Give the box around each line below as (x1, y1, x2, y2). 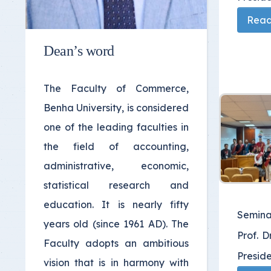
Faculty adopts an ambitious (44, 237, 189, 250)
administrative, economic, (44, 160, 189, 172)
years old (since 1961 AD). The (44, 218, 189, 230)
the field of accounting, (44, 140, 189, 153)
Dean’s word (44, 43, 114, 59)
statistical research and (44, 179, 189, 192)
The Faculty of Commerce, (44, 82, 189, 95)
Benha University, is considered (44, 102, 189, 114)
